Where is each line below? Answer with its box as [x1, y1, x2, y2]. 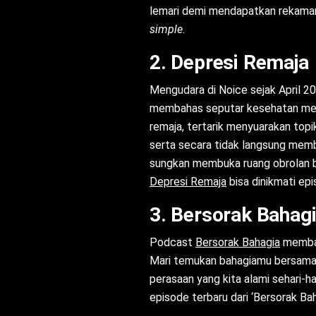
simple [150, 23, 183, 37]
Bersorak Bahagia [195, 236, 280, 250]
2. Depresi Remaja [150, 51, 309, 75]
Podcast [150, 236, 195, 250]
